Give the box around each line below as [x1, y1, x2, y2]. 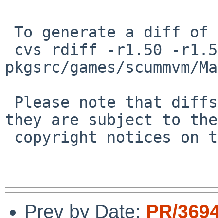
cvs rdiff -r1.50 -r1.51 [5, 40, 14, 58]
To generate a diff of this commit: [5, 23, 14, 41]
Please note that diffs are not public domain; [5, 93, 14, 111]
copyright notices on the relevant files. [5, 128, 14, 146]
